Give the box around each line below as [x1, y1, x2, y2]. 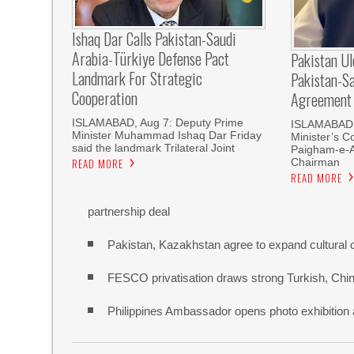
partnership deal [88, 205, 171, 218]
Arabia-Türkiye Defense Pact [72, 47, 230, 71]
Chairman [290, 155, 340, 168]
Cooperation [72, 86, 138, 111]
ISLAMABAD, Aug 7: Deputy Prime [72, 116, 244, 130]
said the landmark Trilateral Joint [72, 141, 235, 155]
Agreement [290, 87, 352, 111]
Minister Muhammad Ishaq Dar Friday [72, 129, 262, 142]
